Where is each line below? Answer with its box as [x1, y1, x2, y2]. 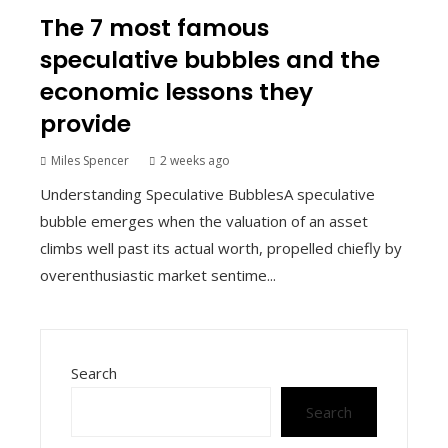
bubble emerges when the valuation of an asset [40, 211, 368, 231]
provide [40, 107, 131, 140]
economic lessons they [40, 75, 313, 108]
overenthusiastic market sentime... [40, 265, 276, 285]
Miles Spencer [51, 152, 129, 169]
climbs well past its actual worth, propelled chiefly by [40, 238, 402, 258]
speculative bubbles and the [40, 43, 380, 76]
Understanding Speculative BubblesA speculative [40, 184, 375, 204]
